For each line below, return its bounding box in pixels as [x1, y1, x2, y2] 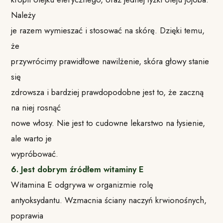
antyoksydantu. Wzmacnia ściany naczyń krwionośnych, [11, 194, 207, 206]
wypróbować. [11, 147, 59, 160]
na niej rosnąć [11, 101, 61, 113]
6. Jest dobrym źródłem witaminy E [11, 163, 144, 175]
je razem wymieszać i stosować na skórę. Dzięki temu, [11, 24, 205, 36]
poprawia [11, 209, 44, 222]
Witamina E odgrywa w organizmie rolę [11, 178, 154, 191]
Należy [11, 8, 36, 21]
